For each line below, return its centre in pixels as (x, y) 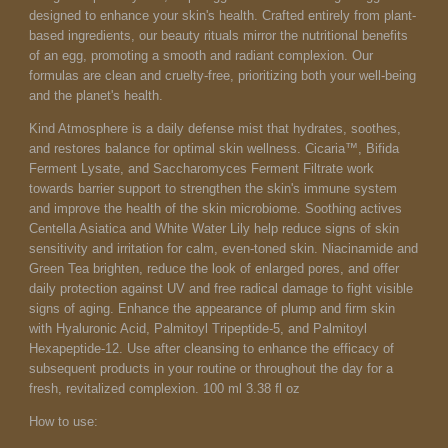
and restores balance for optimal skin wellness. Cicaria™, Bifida (214, 149)
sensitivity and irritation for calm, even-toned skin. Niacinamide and (223, 249)
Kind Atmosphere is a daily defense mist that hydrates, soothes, (215, 129)
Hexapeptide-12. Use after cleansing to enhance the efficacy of (211, 349)
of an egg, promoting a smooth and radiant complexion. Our (201, 56)
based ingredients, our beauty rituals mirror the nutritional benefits (218, 36)
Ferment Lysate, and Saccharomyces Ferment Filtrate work (201, 169)
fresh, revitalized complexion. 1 (119, 389)
